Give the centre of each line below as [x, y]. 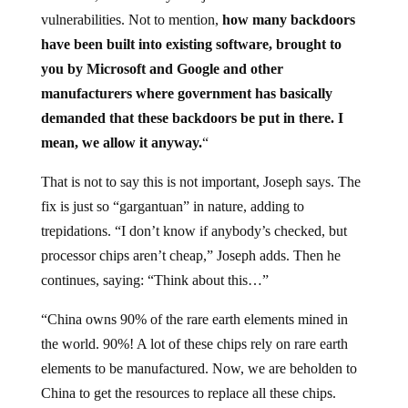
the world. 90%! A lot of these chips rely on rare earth [194, 344]
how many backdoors [288, 20]
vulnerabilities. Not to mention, [131, 20]
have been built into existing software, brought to [191, 45]
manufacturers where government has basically [186, 94]
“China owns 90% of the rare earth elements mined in [194, 320]
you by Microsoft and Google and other [162, 69]
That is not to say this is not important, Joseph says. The [200, 182]
